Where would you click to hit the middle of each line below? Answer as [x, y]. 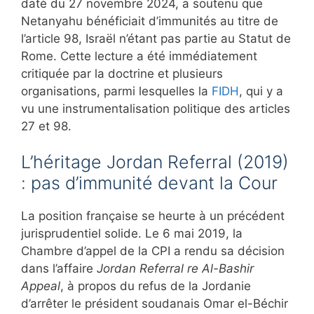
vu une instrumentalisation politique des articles [156, 109]
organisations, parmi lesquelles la [116, 91]
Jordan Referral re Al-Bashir [175, 268]
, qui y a [261, 91]
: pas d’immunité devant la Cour [149, 183]
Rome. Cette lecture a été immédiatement [139, 56]
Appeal [41, 286]
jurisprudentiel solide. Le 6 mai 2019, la [132, 233]
